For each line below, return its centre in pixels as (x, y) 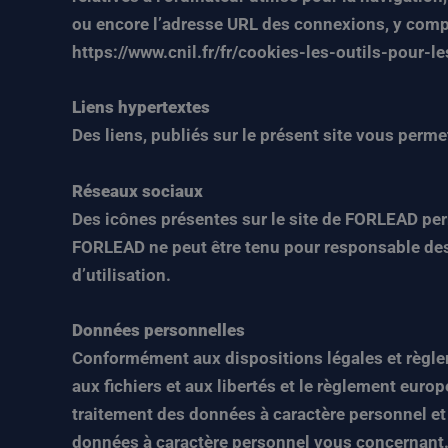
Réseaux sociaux (137, 190)
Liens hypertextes (141, 107)
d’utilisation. (121, 274)
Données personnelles (158, 329)
